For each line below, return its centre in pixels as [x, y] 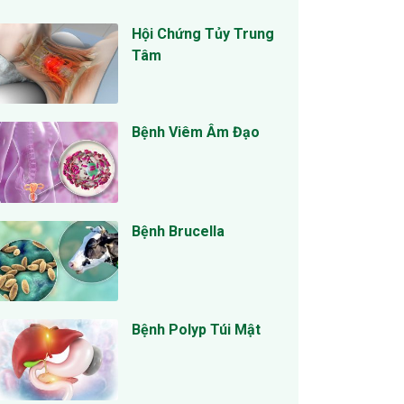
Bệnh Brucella [178, 231]
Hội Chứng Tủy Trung [203, 34]
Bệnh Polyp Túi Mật [196, 330]
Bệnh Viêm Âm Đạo [196, 133]
